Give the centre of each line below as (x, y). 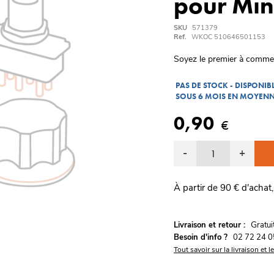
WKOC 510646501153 (228, 37)
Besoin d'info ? (201, 237)
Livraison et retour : (209, 225)
